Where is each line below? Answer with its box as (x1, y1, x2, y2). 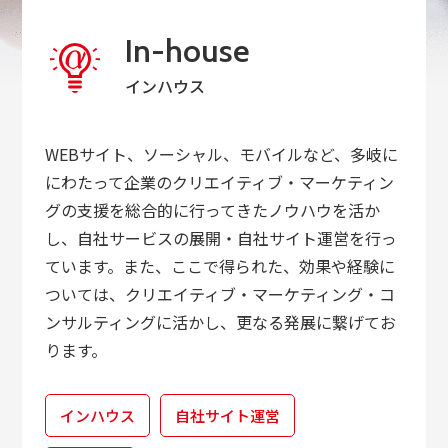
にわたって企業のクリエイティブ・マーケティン (44, 170, 394, 195)
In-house (124, 31, 250, 71)
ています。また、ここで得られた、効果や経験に (44, 254, 395, 279)
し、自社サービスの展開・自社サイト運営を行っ (44, 226, 397, 251)
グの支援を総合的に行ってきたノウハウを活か (44, 198, 380, 223)
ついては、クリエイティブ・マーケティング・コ (44, 282, 395, 307)
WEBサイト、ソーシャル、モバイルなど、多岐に (44, 142, 398, 167)
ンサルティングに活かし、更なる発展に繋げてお (44, 310, 396, 335)
